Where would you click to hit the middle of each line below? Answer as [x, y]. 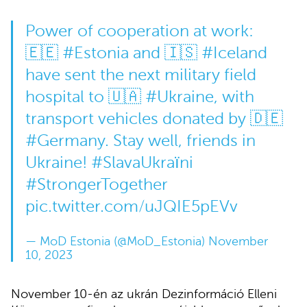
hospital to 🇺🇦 [85, 97]
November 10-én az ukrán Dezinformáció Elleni [144, 294]
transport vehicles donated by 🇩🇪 [154, 119]
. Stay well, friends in [180, 140]
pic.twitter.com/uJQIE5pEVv [131, 206]
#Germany [65, 140]
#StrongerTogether [96, 184]
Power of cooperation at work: [139, 31]
